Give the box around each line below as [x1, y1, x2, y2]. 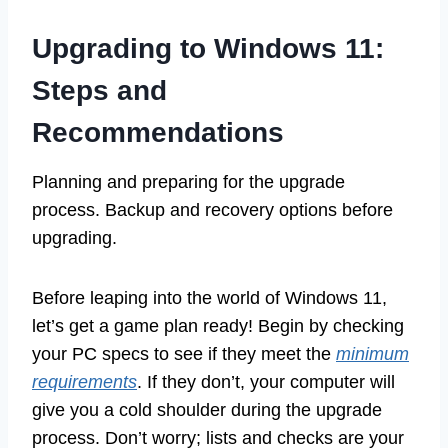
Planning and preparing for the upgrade [32, 172, 345, 193]
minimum [336, 344, 409, 365]
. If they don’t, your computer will [137, 372, 395, 393]
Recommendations [32, 117, 284, 149]
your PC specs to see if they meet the [32, 344, 336, 365]
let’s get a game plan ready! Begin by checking [32, 316, 404, 337]
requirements [32, 372, 137, 393]
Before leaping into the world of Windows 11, [32, 288, 387, 309]
